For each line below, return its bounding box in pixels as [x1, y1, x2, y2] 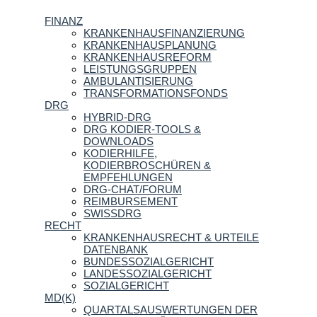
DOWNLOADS [83, 135, 154, 148]
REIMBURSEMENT [83, 195, 178, 208]
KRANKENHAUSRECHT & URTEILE [83, 231, 259, 244]
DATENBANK [83, 243, 148, 256]
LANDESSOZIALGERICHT [83, 267, 212, 280]
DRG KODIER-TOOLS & [83, 123, 201, 136]
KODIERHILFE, [83, 147, 157, 160]
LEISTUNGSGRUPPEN [83, 63, 197, 76]
